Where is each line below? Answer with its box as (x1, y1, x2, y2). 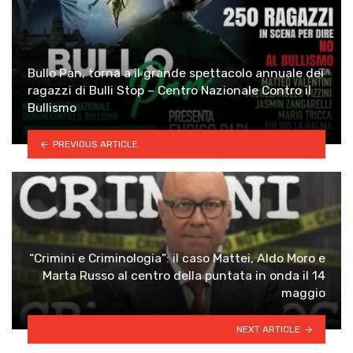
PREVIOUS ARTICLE (52, 138, 138, 150)
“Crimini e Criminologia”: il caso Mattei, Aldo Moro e (29, 251, 325, 266)
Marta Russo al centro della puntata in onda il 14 (43, 268, 325, 284)
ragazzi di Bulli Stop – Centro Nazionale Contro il (28, 83, 311, 98)
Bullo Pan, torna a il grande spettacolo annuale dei (28, 65, 324, 81)
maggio (281, 285, 325, 301)
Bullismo (28, 100, 76, 116)
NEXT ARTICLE (236, 323, 301, 335)
